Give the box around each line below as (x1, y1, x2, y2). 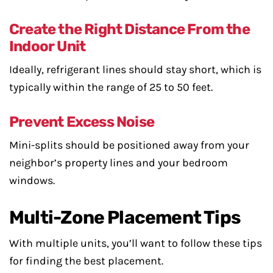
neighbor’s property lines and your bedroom (9, 156, 228, 169)
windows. (9, 174, 55, 187)
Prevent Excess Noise (9, 113, 154, 130)
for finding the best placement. (9, 254, 163, 268)
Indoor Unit (9, 38, 86, 55)
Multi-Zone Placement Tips (9, 207, 241, 229)
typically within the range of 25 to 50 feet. (9, 80, 213, 94)
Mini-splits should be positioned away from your (9, 138, 249, 152)
